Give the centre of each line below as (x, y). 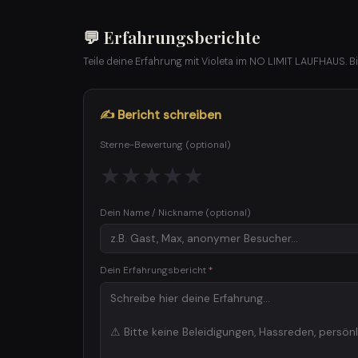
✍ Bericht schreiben (161, 115)
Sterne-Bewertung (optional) (165, 144)
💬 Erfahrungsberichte (172, 36)
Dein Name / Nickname (153, 212)
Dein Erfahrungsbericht (154, 270)
